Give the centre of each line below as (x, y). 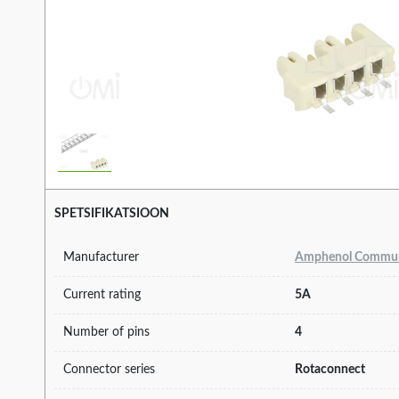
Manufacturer (101, 257)
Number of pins (106, 332)
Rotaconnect (330, 369)
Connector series (109, 369)
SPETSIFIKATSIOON (112, 214)
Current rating (102, 294)
